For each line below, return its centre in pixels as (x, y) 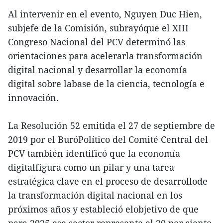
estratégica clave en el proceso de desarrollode (108, 181)
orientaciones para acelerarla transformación (105, 56)
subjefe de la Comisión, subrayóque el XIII (98, 28)
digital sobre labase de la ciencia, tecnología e (106, 83)
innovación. (33, 97)
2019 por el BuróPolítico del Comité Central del (108, 139)
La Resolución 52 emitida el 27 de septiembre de (111, 125)
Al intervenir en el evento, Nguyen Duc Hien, (105, 14)
